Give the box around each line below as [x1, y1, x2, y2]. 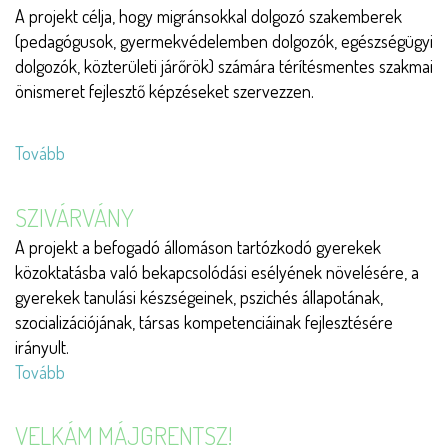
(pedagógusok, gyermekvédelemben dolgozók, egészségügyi [15, 29, 433, 52]
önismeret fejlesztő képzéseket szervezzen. [15, 79, 318, 102]
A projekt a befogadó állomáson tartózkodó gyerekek [15, 235, 381, 258]
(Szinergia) [65, 142, 137, 165]
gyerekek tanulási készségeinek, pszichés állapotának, [15, 285, 383, 308]
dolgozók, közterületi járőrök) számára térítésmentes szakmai [15, 54, 433, 77]
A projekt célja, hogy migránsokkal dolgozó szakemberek [15, 4, 402, 27]
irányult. [15, 335, 69, 358]
